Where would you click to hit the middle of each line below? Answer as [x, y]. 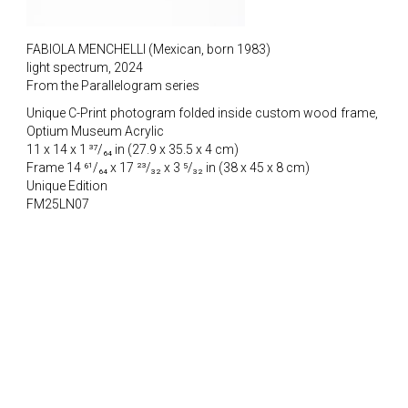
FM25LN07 [57, 204]
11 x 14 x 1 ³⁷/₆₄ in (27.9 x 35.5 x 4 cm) [132, 149]
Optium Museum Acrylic [95, 131]
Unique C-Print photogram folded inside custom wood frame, [202, 113]
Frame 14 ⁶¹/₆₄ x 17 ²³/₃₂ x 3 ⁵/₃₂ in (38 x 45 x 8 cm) [168, 168]
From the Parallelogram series [112, 86]
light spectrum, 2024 [84, 67]
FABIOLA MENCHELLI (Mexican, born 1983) [148, 49]
